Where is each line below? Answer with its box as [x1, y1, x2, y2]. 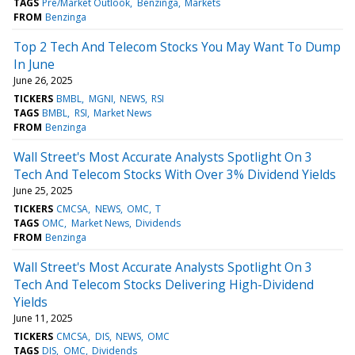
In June [13, 55, 55, 73]
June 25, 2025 [13, 183, 73, 197]
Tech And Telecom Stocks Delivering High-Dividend [13, 275, 314, 293]
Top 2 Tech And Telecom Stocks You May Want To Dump [13, 37, 341, 55]
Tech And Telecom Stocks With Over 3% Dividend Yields [13, 165, 336, 183]
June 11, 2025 [13, 311, 73, 325]
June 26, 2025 [13, 73, 73, 87]
